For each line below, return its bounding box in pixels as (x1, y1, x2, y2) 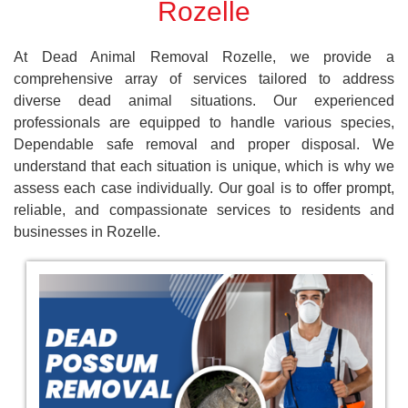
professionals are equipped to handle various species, (14, 114, 394, 130)
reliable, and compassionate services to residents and (14, 201, 394, 218)
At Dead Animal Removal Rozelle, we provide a (14, 48, 394, 65)
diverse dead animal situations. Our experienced (14, 92, 394, 108)
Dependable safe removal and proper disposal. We (14, 136, 394, 152)
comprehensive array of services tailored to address (14, 70, 394, 87)
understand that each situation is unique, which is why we (14, 158, 394, 174)
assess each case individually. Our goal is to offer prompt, (14, 179, 394, 196)
